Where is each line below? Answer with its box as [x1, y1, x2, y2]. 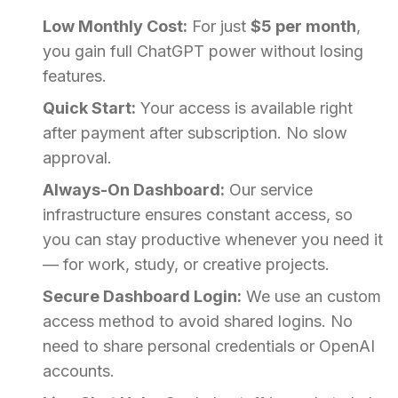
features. [43, 66, 107, 85]
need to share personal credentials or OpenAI [43, 336, 375, 355]
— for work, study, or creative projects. [43, 254, 330, 274]
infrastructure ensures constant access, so [43, 204, 353, 224]
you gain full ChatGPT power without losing [43, 41, 363, 60]
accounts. [43, 361, 115, 380]
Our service [225, 179, 313, 199]
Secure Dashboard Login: [43, 286, 242, 306]
